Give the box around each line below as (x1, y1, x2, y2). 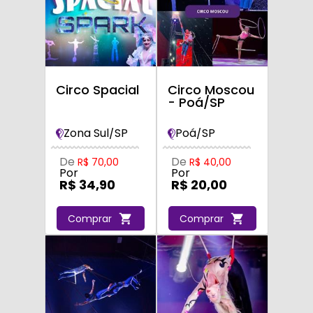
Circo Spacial (56, 81, 139, 99)
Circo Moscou (168, 81, 254, 99)
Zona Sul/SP (64, 125, 128, 141)
